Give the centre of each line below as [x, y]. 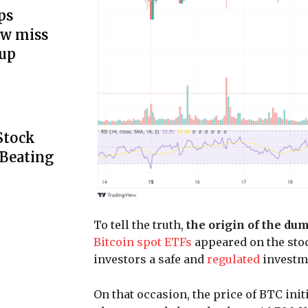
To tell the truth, [140, 225]
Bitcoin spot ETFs [143, 242]
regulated [233, 260]
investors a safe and [150, 260]
